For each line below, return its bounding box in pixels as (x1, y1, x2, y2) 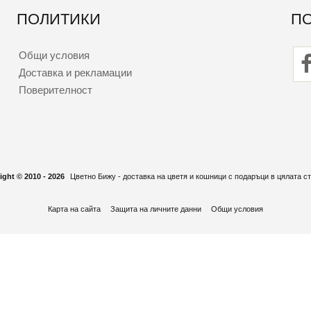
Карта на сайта (48, 205, 101, 214)
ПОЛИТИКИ (17, 10, 101, 28)
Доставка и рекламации (18, 66, 132, 78)
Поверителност (18, 83, 92, 96)
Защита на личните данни (110, 205, 201, 214)
